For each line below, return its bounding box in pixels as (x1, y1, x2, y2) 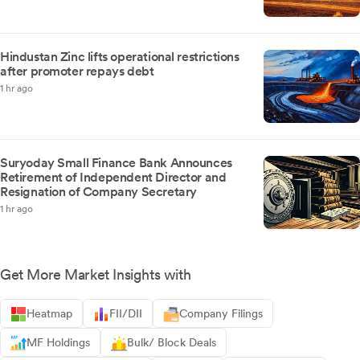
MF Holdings (27, 336, 90, 350)
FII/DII (109, 307, 142, 321)
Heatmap (27, 307, 72, 321)
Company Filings (179, 307, 263, 321)
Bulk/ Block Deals (127, 336, 216, 350)
